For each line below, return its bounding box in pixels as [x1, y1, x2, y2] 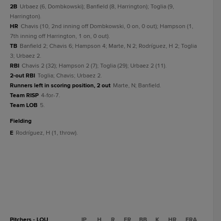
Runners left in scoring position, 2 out [10, 82, 110, 89]
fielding [13, 117, 32, 125]
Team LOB [10, 102, 37, 109]
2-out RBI [10, 72, 35, 79]
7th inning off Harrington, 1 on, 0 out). [10, 33, 110, 40]
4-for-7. [41, 92, 60, 99]
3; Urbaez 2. [10, 52, 41, 60]
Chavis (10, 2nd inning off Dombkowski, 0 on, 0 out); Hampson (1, [21, 23, 193, 30]
